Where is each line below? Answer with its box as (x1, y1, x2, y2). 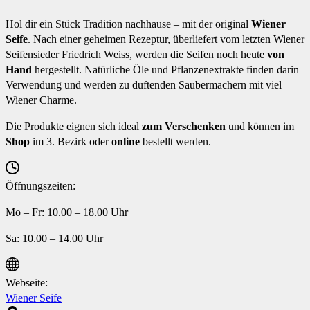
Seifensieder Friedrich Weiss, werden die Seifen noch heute (6, 48, 267, 60)
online (111, 135, 140, 147)
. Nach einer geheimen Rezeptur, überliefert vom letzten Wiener (28, 33, 304, 45)
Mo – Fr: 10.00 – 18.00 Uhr (6, 206, 128, 218)
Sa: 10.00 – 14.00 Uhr (6, 232, 103, 244)
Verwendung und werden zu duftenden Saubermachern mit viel (6, 78, 282, 91)
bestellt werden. (140, 135, 211, 147)
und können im (226, 120, 294, 132)
